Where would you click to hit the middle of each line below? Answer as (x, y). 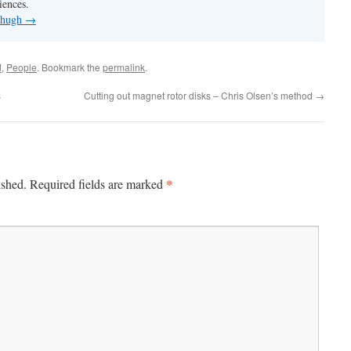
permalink (124, 67)
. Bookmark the (70, 67)
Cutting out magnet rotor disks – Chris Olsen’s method (199, 95)
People (22, 67)
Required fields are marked (98, 184)
